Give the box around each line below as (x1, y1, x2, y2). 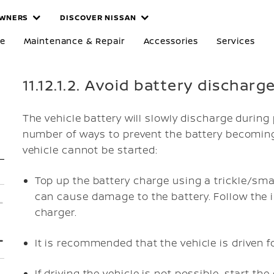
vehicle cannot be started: (22, 143, 158, 157)
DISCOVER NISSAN (60, 12, 136, 23)
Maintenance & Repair (23, 35, 125, 46)
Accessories (143, 35, 198, 46)
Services (216, 35, 255, 46)
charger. (34, 206, 77, 219)
